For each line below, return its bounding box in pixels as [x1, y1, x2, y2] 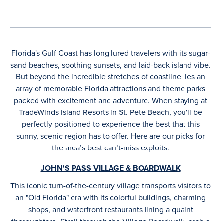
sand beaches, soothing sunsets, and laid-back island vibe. [10, 59, 211, 71]
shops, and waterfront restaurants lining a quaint [28, 204, 193, 215]
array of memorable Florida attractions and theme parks [16, 83, 205, 94]
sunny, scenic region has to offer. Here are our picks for [16, 130, 205, 142]
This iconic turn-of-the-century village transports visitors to [10, 180, 211, 191]
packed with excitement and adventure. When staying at [14, 95, 207, 106]
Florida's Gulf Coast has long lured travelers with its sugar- [11, 47, 210, 59]
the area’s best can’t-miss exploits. [52, 142, 169, 153]
